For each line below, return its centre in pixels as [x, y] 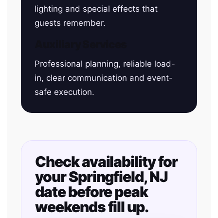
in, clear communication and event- [104, 78]
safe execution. [64, 92]
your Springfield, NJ [101, 177]
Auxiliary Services [81, 44]
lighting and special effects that [96, 9]
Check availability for [106, 162]
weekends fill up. [92, 207]
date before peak [92, 192]
